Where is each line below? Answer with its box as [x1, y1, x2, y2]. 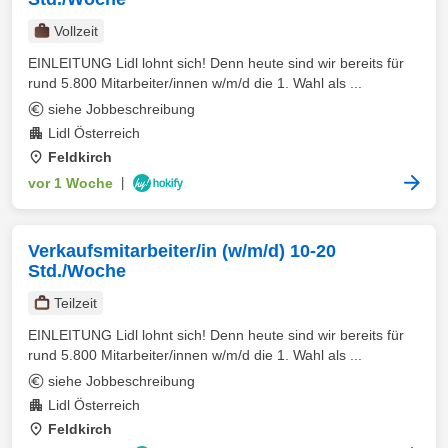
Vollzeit [54, 23, 98, 39]
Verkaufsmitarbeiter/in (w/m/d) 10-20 [28, 241, 336, 261]
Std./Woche [28, 261, 126, 281]
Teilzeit [54, 295, 97, 311]
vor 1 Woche [28, 175, 113, 191]
